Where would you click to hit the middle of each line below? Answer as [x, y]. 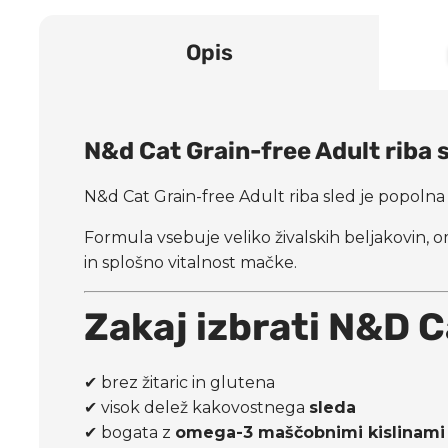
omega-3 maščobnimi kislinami [310, 432]
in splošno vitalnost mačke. [191, 262]
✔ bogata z [130, 432]
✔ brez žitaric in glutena [180, 382]
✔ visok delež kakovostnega [197, 407]
